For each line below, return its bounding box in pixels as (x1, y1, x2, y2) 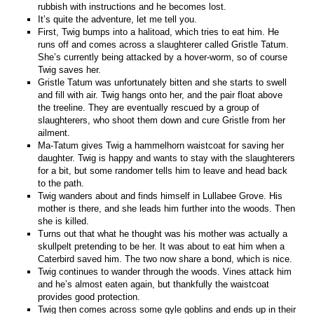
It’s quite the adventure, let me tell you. (38, 13, 198, 25)
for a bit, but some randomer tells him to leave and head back (38, 165, 288, 176)
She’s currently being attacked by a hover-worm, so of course (38, 51, 288, 62)
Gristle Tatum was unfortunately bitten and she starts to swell (38, 76, 287, 88)
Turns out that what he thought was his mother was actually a (38, 228, 288, 239)
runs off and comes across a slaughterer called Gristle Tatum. (38, 39, 289, 50)
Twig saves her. (38, 64, 102, 75)
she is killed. (38, 215, 90, 226)
